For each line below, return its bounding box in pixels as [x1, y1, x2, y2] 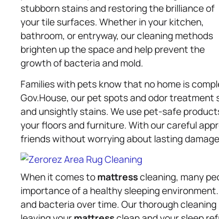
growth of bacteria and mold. [21, 57, 143, 70]
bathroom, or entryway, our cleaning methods [21, 29, 213, 43]
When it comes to [21, 170, 97, 183]
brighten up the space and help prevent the [21, 43, 205, 56]
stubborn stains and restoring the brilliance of [21, 2, 215, 15]
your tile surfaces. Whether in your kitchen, [21, 16, 204, 29]
